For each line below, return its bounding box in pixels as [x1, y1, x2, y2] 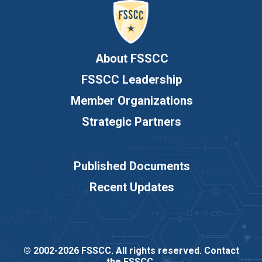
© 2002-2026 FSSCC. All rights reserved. [23, 245, 204, 257]
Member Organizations [70, 94, 193, 108]
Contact [204, 245, 239, 257]
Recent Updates [89, 180, 174, 195]
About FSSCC [95, 51, 168, 66]
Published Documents [73, 159, 190, 174]
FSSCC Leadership [81, 73, 182, 87]
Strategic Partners [82, 115, 181, 129]
